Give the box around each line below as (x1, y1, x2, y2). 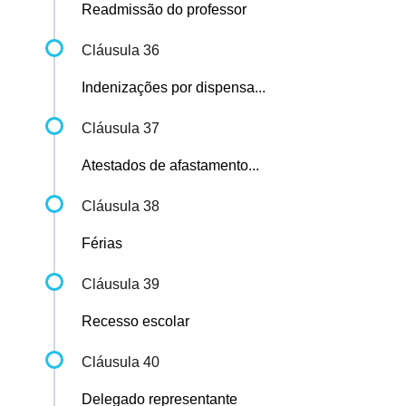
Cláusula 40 (82, 354, 159, 371)
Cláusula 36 (82, 43, 159, 59)
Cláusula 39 (82, 276, 159, 293)
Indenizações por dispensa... (82, 80, 266, 96)
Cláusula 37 (82, 121, 159, 137)
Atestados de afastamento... (82, 158, 259, 174)
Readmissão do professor (82, 2, 246, 18)
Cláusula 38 (82, 198, 159, 215)
